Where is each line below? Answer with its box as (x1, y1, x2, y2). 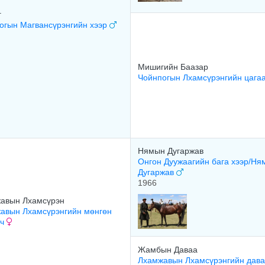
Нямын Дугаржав (138, 146, 203, 156)
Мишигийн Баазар (138, 62, 208, 72)
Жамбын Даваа (138, 245, 198, 254)
